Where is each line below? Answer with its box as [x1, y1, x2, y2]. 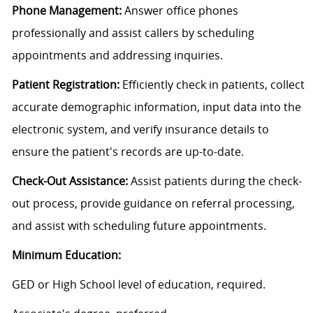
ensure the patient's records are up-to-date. [11, 144, 244, 160]
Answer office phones [121, 3, 238, 19]
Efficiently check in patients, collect [119, 77, 305, 93]
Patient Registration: [11, 77, 119, 93]
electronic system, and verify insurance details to [11, 122, 269, 138]
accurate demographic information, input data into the [11, 99, 301, 115]
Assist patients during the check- [127, 173, 302, 189]
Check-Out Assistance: [11, 173, 128, 189]
